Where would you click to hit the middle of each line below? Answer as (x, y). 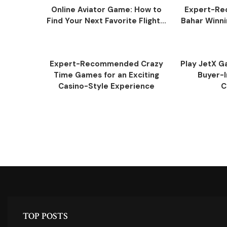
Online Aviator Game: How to (107, 10)
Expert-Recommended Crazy (107, 64)
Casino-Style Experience (107, 86)
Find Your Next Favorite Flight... (107, 21)
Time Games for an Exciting (107, 75)
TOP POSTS (45, 216)
